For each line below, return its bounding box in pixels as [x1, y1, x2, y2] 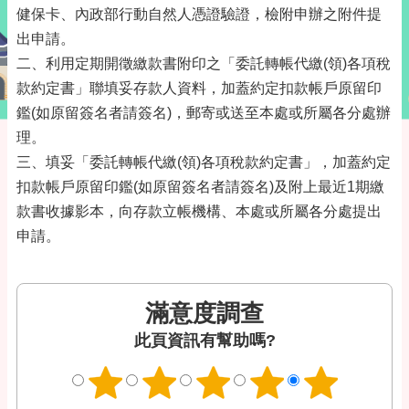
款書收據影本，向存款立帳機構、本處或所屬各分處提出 [16, 204, 382, 219]
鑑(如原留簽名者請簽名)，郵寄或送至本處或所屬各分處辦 [16, 105, 391, 121]
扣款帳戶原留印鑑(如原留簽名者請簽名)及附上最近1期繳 [16, 179, 384, 194]
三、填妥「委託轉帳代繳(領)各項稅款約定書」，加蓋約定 [16, 154, 391, 170]
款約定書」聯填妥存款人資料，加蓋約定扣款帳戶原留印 [16, 80, 382, 96]
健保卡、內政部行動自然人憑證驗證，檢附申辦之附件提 [16, 6, 382, 22]
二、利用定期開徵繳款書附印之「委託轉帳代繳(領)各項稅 [16, 56, 391, 71]
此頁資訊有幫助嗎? [133, 331, 276, 350]
